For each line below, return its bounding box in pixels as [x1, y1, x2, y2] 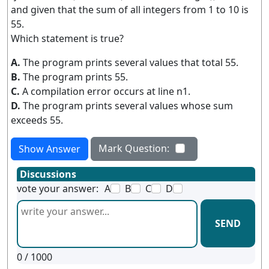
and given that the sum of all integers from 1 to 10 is [11, 3, 249, 16]
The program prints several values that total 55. [23, 56, 238, 69]
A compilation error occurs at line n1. [22, 85, 190, 98]
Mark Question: [98, 142, 169, 155]
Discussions [20, 168, 76, 181]
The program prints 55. [23, 70, 128, 83]
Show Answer [19, 142, 80, 156]
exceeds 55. [11, 113, 63, 127]
